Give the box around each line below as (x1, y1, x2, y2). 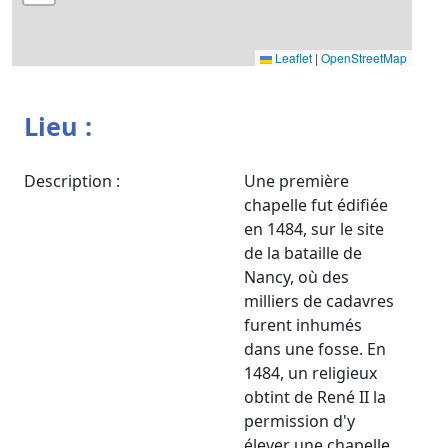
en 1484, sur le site (244, 217, 384, 240)
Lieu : (24, 108, 92, 143)
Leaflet (272, 49, 312, 67)
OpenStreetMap (321, 49, 407, 67)
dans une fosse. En (244, 337, 386, 360)
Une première (244, 169, 349, 192)
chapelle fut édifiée (244, 193, 388, 216)
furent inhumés (244, 313, 362, 336)
